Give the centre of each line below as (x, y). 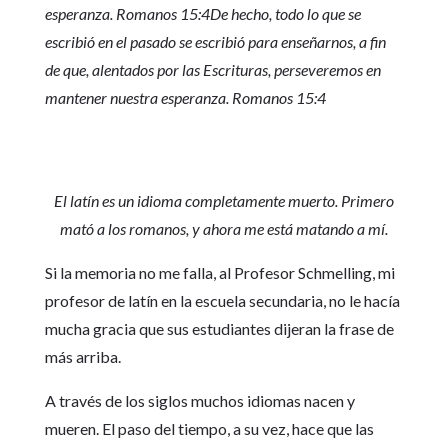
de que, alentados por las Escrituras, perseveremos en (212, 69)
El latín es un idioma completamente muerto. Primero (223, 200)
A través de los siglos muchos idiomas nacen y (199, 400)
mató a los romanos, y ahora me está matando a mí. (223, 228)
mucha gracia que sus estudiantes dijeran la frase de (219, 328)
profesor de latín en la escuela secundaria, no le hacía (222, 300)
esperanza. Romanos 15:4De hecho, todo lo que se (202, 13)
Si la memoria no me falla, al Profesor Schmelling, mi (219, 272)
